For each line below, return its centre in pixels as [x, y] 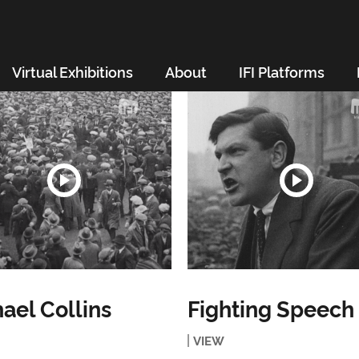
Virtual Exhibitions [72, 71]
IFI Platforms [281, 71]
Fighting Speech [270, 308]
